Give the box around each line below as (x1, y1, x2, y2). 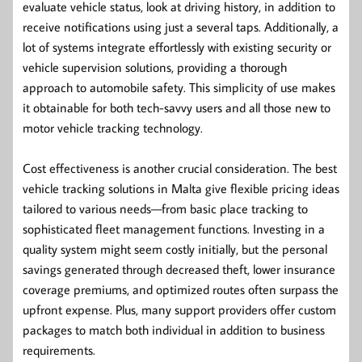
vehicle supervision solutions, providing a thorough (23, 58, 287, 75)
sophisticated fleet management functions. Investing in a (23, 220, 325, 237)
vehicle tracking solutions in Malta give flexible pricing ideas (23, 179, 339, 196)
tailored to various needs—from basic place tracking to (23, 200, 308, 217)
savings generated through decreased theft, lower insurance (23, 260, 335, 277)
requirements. (23, 341, 95, 358)
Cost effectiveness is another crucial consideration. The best (23, 159, 337, 176)
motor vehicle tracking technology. (23, 119, 203, 136)
